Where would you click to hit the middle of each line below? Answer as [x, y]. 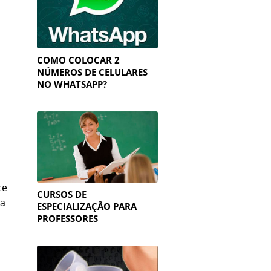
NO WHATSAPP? [72, 84]
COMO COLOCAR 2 [78, 60]
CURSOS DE [62, 194]
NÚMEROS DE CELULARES [92, 72]
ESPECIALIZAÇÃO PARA [87, 207]
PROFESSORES [67, 219]
